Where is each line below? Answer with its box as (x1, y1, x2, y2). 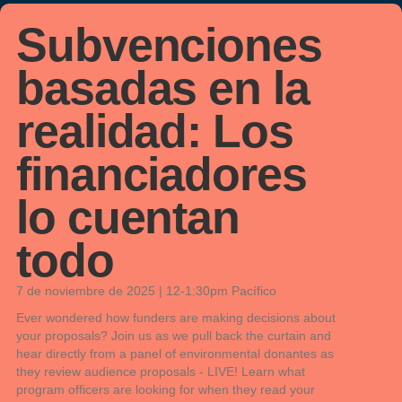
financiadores (16, 148, 307, 200)
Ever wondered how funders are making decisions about (16, 310, 336, 325)
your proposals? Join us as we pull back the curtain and (16, 328, 331, 343)
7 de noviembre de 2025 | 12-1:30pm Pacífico (16, 284, 276, 298)
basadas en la (16, 62, 310, 114)
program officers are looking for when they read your (16, 382, 315, 397)
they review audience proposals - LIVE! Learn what (16, 364, 305, 379)
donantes (264, 346, 317, 361)
